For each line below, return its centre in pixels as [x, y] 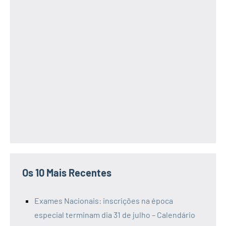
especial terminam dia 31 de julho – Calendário [115, 214]
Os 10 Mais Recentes [67, 172]
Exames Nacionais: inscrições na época [104, 200]
